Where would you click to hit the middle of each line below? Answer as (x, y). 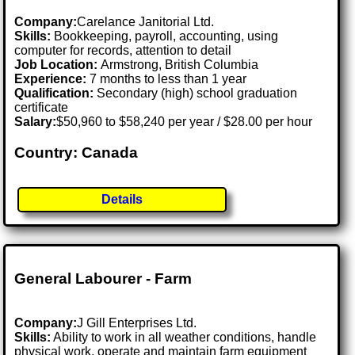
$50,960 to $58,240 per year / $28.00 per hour (185, 121)
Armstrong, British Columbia (180, 64)
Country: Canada (76, 152)
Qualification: (54, 93)
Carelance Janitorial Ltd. (146, 21)
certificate (42, 107)
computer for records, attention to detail (123, 50)
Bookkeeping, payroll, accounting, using (165, 36)
